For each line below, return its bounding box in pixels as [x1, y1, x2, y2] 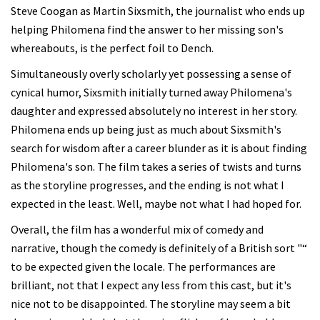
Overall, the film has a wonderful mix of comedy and [11, 222, 264, 236]
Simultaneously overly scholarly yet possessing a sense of [11, 66, 291, 81]
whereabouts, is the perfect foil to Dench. [11, 41, 214, 55]
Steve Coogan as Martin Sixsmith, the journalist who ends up [11, 4, 305, 18]
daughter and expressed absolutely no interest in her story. [11, 104, 297, 118]
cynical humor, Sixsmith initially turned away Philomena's [11, 85, 292, 99]
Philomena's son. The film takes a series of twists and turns [11, 159, 301, 174]
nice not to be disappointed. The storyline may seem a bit [11, 296, 291, 311]
